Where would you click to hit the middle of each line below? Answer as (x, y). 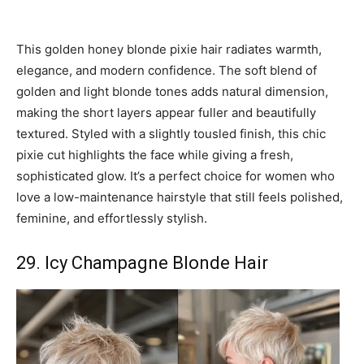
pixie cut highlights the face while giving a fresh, (155, 155)
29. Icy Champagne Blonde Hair (142, 263)
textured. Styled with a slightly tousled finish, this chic (171, 134)
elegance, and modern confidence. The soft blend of (167, 71)
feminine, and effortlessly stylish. (112, 219)
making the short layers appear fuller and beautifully (166, 113)
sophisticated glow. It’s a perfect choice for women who (175, 176)
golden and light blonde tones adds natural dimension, (172, 92)
